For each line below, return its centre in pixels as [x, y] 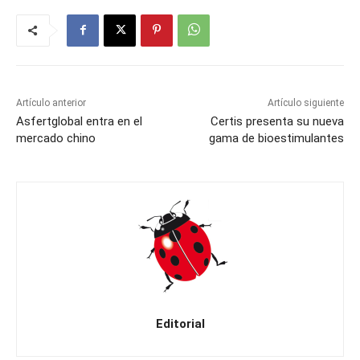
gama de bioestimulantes [276, 139]
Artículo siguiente [305, 103]
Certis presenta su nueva [277, 122]
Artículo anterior [51, 103]
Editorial [180, 324]
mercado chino [56, 139]
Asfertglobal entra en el [79, 122]
